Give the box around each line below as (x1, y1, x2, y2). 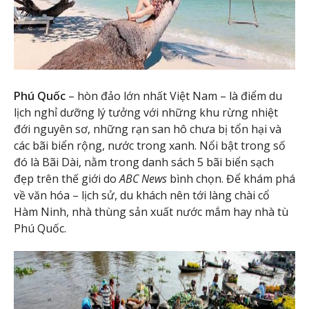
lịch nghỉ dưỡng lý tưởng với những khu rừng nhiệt (14, 105, 278, 121)
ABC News (119, 171, 167, 187)
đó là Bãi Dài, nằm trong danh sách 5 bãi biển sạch (14, 154, 274, 170)
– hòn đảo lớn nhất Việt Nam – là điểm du (66, 88, 282, 104)
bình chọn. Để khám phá (167, 171, 295, 187)
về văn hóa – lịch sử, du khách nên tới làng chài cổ (14, 188, 270, 203)
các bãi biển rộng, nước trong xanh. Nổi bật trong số (14, 138, 286, 154)
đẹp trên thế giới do (14, 171, 119, 187)
